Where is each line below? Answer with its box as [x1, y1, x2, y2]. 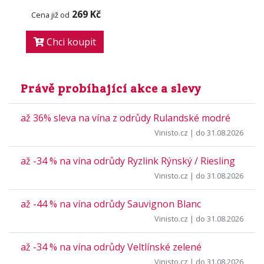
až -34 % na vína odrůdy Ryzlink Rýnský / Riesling [21, 154, 235, 167]
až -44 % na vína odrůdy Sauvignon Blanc [21, 197, 201, 210]
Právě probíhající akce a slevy [21, 81, 201, 96]
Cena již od [31, 9, 70, 20]
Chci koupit [44, 35, 96, 48]
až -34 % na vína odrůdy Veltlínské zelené [21, 240, 202, 253]
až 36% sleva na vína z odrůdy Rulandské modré [21, 111, 230, 124]
